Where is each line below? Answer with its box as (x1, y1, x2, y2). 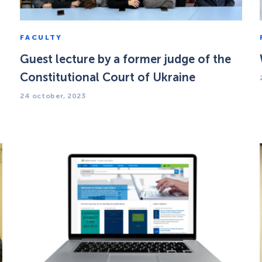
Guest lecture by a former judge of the (20, 51, 231, 66)
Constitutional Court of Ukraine (20, 70, 195, 84)
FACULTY (20, 33, 63, 42)
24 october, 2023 (20, 91, 86, 100)
